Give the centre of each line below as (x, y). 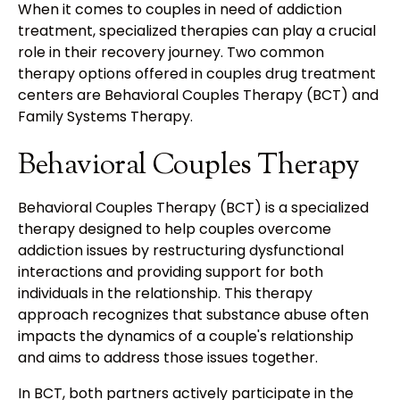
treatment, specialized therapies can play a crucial (197, 31)
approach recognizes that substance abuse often (193, 315)
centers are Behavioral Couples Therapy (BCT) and (198, 96)
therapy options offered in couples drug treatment (197, 74)
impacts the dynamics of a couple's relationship (186, 337)
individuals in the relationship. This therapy (165, 294)
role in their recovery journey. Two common (171, 53)
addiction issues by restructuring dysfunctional (181, 251)
